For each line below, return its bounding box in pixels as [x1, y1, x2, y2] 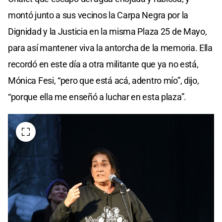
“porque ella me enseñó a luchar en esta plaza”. [8, 92, 186, 103]
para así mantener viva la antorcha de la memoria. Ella [8, 43, 213, 54]
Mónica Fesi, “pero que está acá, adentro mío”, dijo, [8, 75, 199, 86]
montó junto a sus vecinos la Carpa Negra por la [8, 10, 188, 21]
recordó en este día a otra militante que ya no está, [8, 59, 199, 70]
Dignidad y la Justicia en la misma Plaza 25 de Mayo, [8, 26, 207, 37]
